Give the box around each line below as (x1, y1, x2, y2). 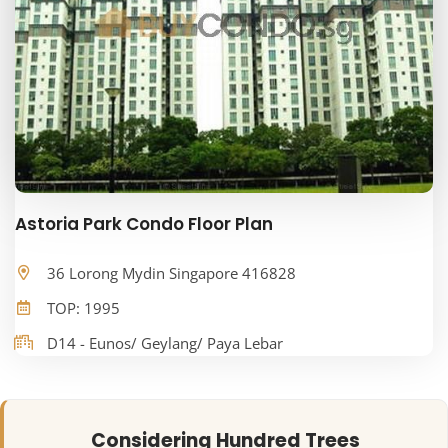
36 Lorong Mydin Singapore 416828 (47, 263, 296, 284)
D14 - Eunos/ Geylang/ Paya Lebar (47, 333, 283, 354)
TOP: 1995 (47, 298, 120, 319)
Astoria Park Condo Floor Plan (15, 212, 273, 237)
